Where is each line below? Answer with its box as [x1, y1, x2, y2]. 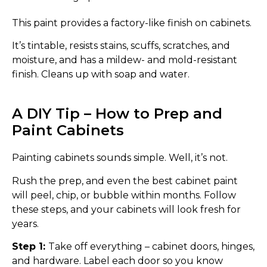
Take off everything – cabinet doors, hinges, [48, 240, 254, 252]
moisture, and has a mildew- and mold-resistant [12, 54, 237, 66]
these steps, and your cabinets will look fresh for [12, 203, 241, 215]
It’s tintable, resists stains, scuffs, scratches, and [12, 40, 230, 52]
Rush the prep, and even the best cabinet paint [12, 175, 238, 187]
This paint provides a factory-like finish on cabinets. [12, 17, 252, 29]
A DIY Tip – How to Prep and [12, 105, 222, 123]
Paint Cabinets [12, 122, 124, 139]
